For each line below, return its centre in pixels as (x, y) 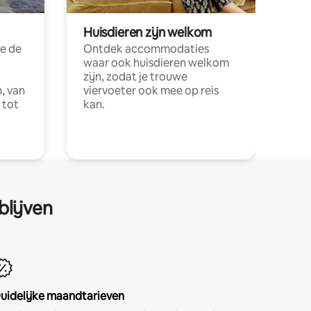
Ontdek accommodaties (146, 49)
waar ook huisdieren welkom (156, 62)
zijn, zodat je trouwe (135, 76)
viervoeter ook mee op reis (151, 90)
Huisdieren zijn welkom (148, 32)
